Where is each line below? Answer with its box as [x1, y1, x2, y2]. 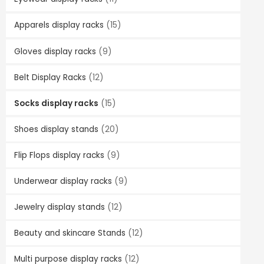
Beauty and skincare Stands [14, 227, 126, 239]
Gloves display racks [14, 45, 96, 57]
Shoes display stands [14, 123, 98, 135]
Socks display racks [14, 97, 98, 109]
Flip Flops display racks [14, 149, 104, 161]
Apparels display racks [14, 19, 104, 31]
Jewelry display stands [14, 201, 105, 213]
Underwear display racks [14, 175, 112, 187]
